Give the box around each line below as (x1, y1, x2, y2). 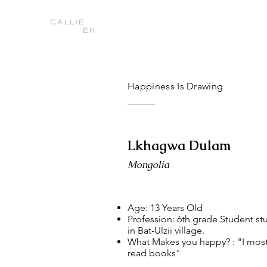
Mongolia (128, 159, 169, 171)
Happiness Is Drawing (128, 80, 223, 92)
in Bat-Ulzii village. (128, 225, 204, 236)
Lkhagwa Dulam (128, 137, 231, 154)
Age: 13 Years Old (128, 202, 203, 213)
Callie (51, 19, 86, 26)
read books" (128, 247, 181, 259)
